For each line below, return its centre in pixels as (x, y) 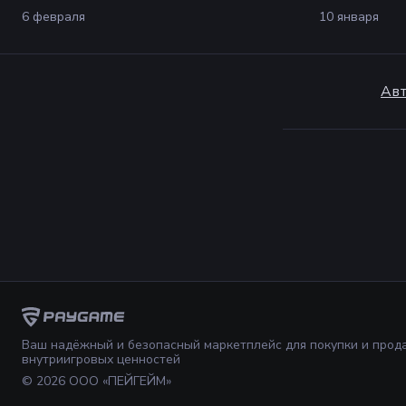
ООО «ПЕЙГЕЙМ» (118, 381)
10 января (349, 17)
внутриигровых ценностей (101, 359)
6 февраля (53, 17)
